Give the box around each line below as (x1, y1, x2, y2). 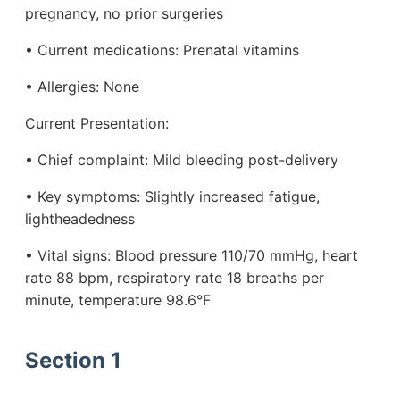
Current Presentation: (25, 114, 169, 133)
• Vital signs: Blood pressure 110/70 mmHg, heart (25, 246, 358, 265)
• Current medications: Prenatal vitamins (25, 41, 299, 60)
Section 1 (25, 347, 121, 374)
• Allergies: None (25, 78, 139, 96)
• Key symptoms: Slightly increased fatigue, (25, 187, 320, 206)
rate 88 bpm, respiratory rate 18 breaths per (25, 269, 324, 287)
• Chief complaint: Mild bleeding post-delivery (25, 151, 338, 170)
